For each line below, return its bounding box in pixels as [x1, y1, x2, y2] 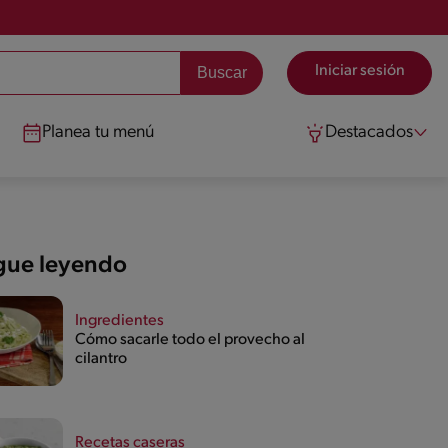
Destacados [325, 123, 413, 142]
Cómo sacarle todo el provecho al [74, 332, 305, 349]
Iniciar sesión [314, 63, 405, 79]
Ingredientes [74, 313, 164, 330]
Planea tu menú [42, 123, 155, 142]
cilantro [74, 351, 127, 368]
